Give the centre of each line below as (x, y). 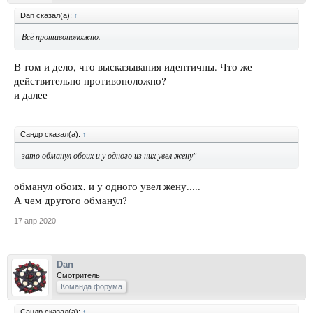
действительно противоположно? (90, 81)
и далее (31, 95)
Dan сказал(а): (47, 15)
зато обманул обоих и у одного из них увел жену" (109, 155)
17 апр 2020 (35, 220)
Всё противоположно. (61, 36)
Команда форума (92, 286)
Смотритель (78, 275)
